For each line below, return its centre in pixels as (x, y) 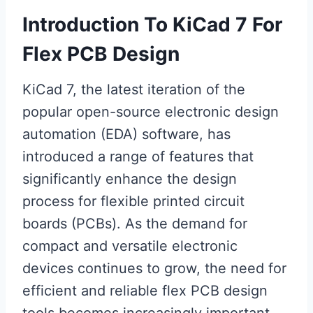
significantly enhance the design (130, 179)
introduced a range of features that (138, 156)
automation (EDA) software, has (126, 134)
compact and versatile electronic (130, 246)
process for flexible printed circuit (133, 201)
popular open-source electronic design (151, 112)
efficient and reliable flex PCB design (145, 291)
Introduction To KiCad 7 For (152, 24)
